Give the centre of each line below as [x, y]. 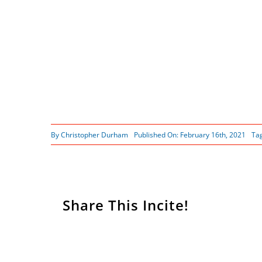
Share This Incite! [125, 205]
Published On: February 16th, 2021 [189, 135]
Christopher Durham [94, 135]
